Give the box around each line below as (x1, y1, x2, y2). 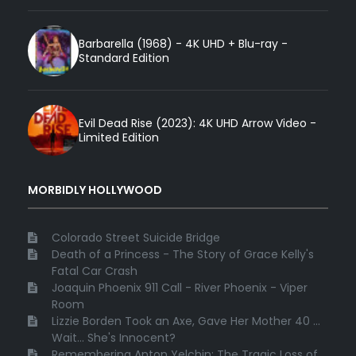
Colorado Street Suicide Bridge (52, 229, 220, 246)
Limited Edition (79, 129, 159, 145)
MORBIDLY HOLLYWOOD (28, 181, 162, 198)
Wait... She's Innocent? (52, 329, 176, 346)
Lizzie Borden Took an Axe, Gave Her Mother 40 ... (52, 312, 320, 329)
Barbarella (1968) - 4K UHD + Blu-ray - (79, 35, 288, 52)
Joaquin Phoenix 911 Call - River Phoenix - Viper (52, 279, 308, 296)
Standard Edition (79, 49, 169, 66)
